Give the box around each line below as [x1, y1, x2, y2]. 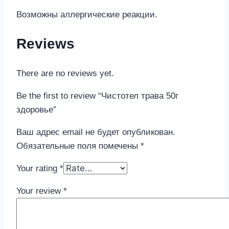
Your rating [16, 164, 60, 174]
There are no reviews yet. [16, 68, 114, 79]
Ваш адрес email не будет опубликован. [16, 127, 175, 138]
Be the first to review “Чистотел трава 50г [16, 91, 178, 101]
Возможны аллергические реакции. [16, 10, 157, 19]
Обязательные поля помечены [16, 141, 141, 151]
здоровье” [16, 105, 56, 115]
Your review [16, 186, 63, 196]
